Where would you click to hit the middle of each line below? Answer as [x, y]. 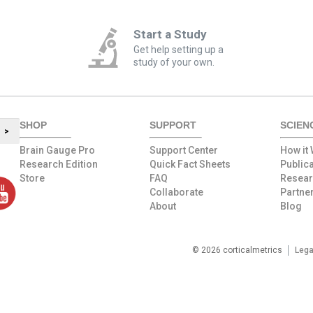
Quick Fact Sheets [190, 165]
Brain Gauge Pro [57, 151]
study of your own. [174, 63]
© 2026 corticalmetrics [237, 250]
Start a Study [170, 35]
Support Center [184, 151]
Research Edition [58, 165]
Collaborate [177, 192]
